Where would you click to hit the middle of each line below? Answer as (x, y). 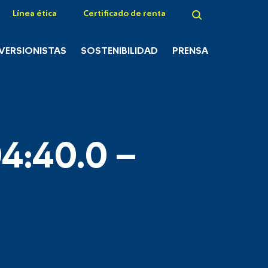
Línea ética (35, 14)
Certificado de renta (124, 14)
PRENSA (190, 51)
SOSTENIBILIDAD (119, 51)
